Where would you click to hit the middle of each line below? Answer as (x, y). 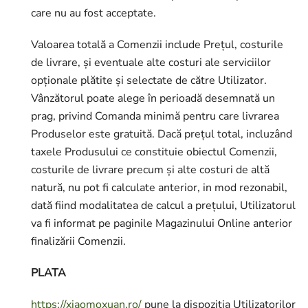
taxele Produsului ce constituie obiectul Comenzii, (154, 152)
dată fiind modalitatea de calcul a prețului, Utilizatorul (163, 206)
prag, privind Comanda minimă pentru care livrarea (155, 116)
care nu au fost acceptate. (93, 13)
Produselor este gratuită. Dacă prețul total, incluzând (162, 134)
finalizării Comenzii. (78, 241)
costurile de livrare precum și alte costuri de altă (150, 170)
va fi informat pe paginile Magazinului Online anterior (162, 223)
